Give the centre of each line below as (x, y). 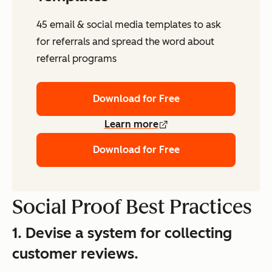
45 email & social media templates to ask (129, 24)
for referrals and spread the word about (125, 41)
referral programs (76, 58)
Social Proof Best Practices (132, 207)
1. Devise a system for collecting (122, 233)
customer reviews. (75, 253)
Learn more (131, 124)
